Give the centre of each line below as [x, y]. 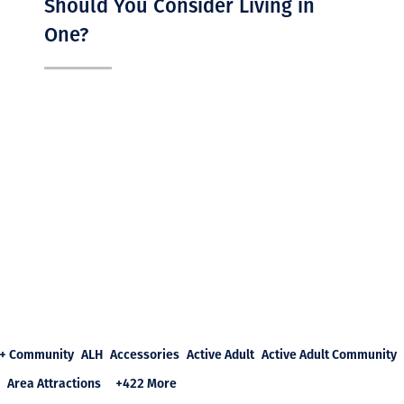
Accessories [145, 354]
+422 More [146, 383]
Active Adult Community [329, 354]
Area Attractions [54, 383]
